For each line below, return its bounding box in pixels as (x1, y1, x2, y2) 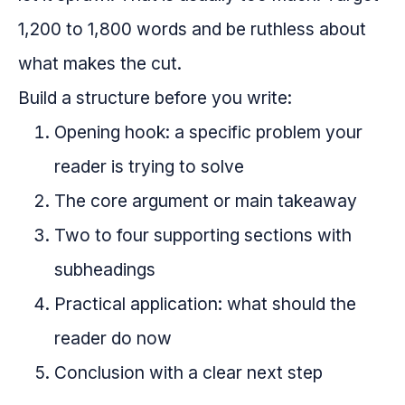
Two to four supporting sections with (54, 224, 352, 247)
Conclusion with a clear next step (54, 362, 323, 384)
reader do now (54, 327, 172, 350)
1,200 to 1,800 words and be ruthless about (18, 18, 366, 41)
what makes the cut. (18, 52, 182, 75)
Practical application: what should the (54, 293, 356, 316)
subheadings (54, 259, 155, 281)
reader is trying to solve (54, 155, 244, 178)
